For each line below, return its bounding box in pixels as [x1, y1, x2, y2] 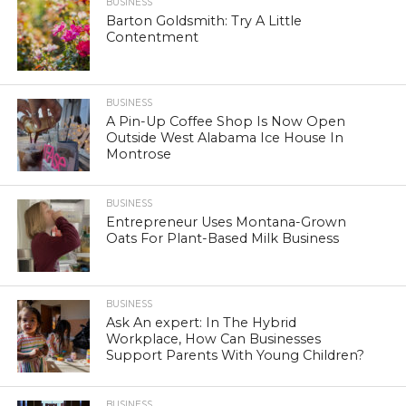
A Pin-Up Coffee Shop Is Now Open [106, 112, 346, 130]
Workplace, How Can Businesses [106, 330, 322, 347]
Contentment [106, 28, 199, 45]
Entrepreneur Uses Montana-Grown [106, 213, 347, 230]
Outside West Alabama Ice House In [106, 129, 344, 146]
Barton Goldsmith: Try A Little [106, 12, 303, 29]
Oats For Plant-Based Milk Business [106, 229, 340, 246]
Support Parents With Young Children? [106, 346, 365, 363]
